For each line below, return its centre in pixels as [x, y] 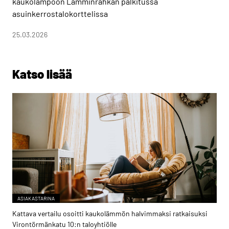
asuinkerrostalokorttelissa [60, 13]
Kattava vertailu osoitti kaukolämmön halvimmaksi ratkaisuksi [110, 214]
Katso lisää [42, 74]
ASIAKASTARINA [36, 199]
